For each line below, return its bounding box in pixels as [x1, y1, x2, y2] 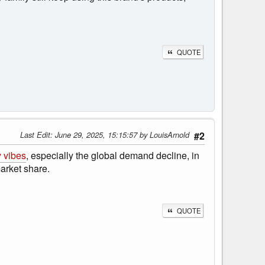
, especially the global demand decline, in [26, 148, 199, 162]
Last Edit [20, 128, 50, 140]
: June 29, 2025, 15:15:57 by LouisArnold [50, 128, 189, 140]
